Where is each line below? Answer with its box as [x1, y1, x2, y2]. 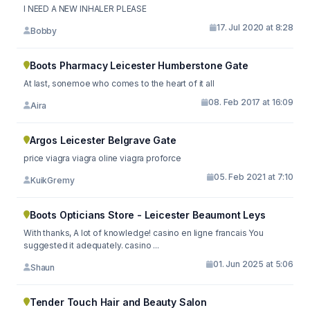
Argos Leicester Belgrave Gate [29, 134, 176, 146]
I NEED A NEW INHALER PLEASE [24, 3, 147, 14]
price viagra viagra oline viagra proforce [24, 153, 181, 163]
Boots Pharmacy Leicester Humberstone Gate [29, 60, 248, 71]
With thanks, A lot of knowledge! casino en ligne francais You [24, 228, 264, 238]
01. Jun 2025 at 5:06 [213, 259, 293, 269]
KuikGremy [30, 174, 75, 185]
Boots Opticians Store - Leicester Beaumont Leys [29, 209, 266, 221]
